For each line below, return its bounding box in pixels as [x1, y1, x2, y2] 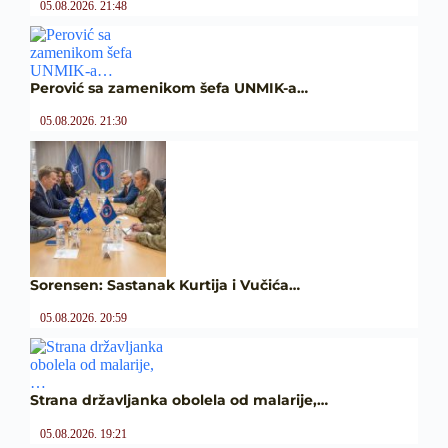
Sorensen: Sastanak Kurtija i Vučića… [30, 276, 300, 295]
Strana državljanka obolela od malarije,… [30, 391, 328, 410]
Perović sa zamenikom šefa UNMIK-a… [30, 79, 308, 98]
